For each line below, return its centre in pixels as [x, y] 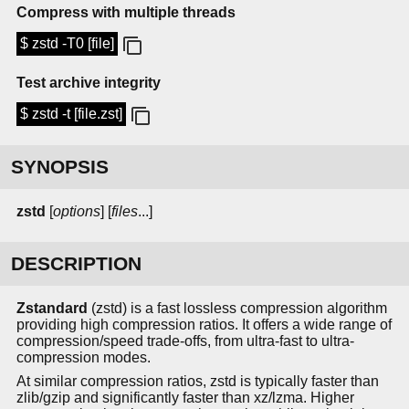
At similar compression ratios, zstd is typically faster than [198, 382]
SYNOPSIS [60, 167]
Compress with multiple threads [126, 13]
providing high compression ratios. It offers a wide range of [204, 325]
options [77, 212]
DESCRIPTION [76, 264]
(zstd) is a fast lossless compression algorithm [237, 309]
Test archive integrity [89, 83]
